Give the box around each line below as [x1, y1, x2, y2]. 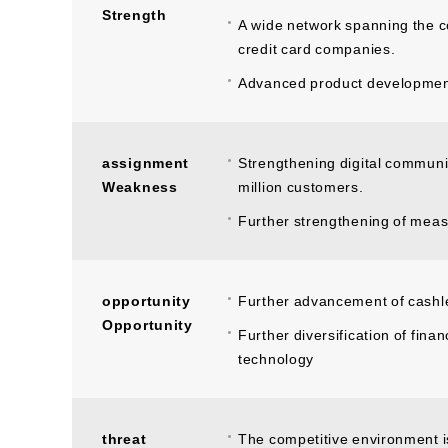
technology [238, 347, 314, 368]
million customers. [238, 175, 364, 196]
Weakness [102, 175, 178, 196]
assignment [102, 151, 189, 172]
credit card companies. [238, 37, 396, 58]
